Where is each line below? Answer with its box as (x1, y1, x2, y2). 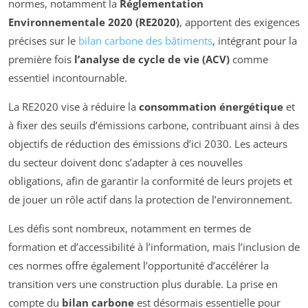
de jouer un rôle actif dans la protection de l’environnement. (8, 192, 292, 206)
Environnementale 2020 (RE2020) (8, 14, 179, 29)
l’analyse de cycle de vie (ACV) (74, 52, 230, 66)
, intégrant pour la (212, 33, 297, 47)
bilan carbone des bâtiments (78, 33, 212, 47)
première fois (8, 52, 74, 66)
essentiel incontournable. (8, 70, 127, 85)
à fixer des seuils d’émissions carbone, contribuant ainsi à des (8, 118, 299, 132)
